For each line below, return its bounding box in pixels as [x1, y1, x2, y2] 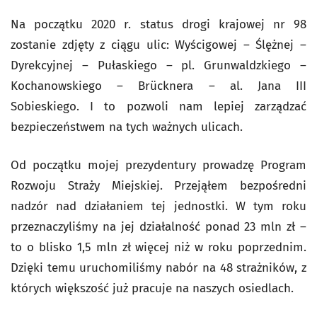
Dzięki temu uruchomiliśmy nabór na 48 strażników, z [11, 260, 306, 275]
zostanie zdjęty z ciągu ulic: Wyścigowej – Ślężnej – [11, 38, 306, 52]
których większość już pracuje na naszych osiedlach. [11, 281, 294, 296]
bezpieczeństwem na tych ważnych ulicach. [11, 120, 243, 134]
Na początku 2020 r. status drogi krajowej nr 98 [11, 17, 306, 32]
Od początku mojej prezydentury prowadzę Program [11, 158, 306, 173]
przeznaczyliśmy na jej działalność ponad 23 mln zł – [11, 219, 306, 234]
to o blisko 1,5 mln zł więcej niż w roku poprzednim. [11, 240, 306, 255]
